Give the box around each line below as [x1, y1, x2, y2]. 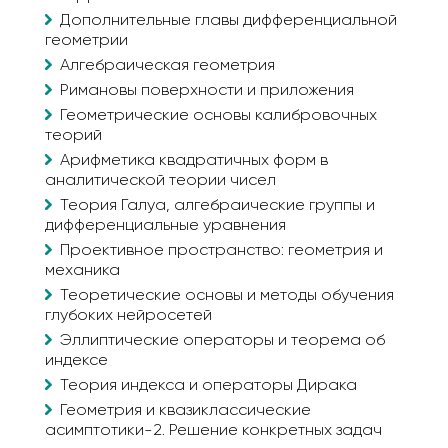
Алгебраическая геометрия [60, 57, 275, 74]
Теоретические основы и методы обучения [60, 287, 394, 304]
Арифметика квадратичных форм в [60, 152, 328, 169]
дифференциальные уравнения [45, 217, 286, 234]
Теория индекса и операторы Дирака [60, 377, 357, 394]
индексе [45, 352, 108, 369]
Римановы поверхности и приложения [60, 82, 354, 99]
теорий [45, 127, 102, 144]
